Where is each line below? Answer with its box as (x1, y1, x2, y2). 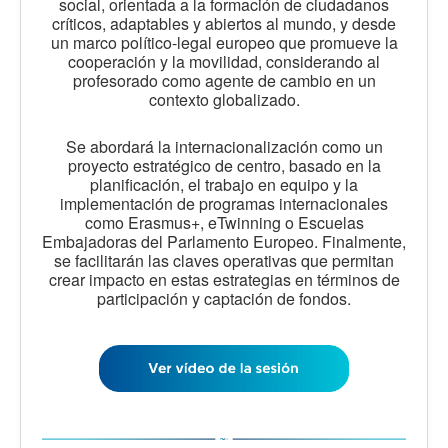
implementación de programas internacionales (60, 191, 388, 215)
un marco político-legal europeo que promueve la (50, 30, 398, 54)
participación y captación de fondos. (97, 286, 351, 310)
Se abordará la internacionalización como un (65, 134, 383, 158)
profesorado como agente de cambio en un (72, 68, 376, 92)
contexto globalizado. (148, 87, 300, 111)
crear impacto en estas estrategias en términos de (48, 267, 400, 291)
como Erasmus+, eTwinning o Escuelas (84, 210, 364, 234)
